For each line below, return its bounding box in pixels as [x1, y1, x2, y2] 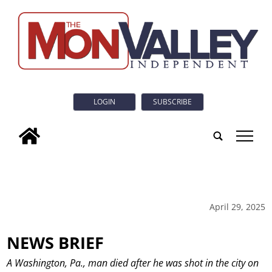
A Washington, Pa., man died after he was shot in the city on [7, 256, 259, 270]
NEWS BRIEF [7, 231, 104, 254]
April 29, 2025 [209, 200, 265, 212]
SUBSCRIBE [153, 97, 192, 107]
